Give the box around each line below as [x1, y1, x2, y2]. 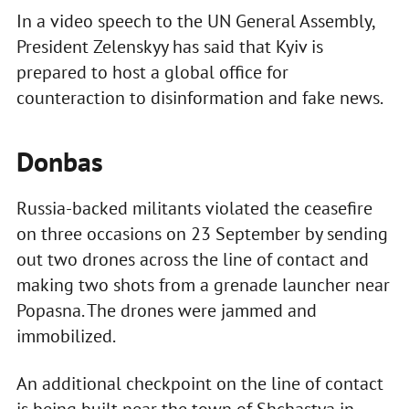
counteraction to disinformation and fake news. [16, 86, 383, 110]
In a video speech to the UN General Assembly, [16, 9, 374, 34]
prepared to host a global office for [16, 60, 288, 85]
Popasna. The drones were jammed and [16, 299, 317, 323]
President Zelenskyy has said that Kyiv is [16, 35, 323, 59]
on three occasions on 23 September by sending [16, 222, 388, 246]
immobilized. [16, 324, 116, 349]
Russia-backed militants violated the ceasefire [16, 196, 372, 221]
